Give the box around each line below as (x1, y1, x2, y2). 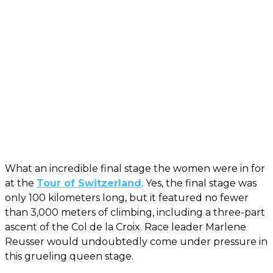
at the (5, 177, 37, 190)
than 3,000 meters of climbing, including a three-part (5, 207, 265, 219)
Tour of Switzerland (37, 177, 141, 190)
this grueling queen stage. (5, 250, 133, 263)
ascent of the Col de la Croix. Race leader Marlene (5, 221, 246, 233)
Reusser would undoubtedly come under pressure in (5, 236, 268, 248)
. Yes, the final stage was (141, 177, 257, 190)
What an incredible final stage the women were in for (5, 163, 265, 175)
